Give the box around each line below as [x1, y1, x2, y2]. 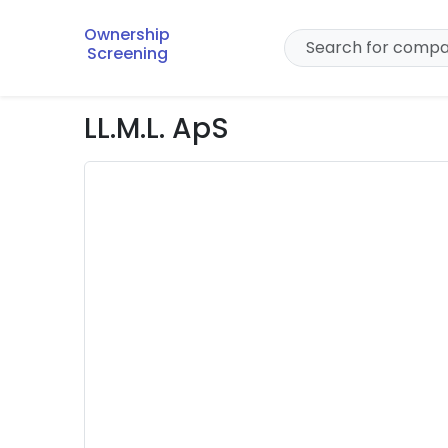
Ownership [84, 23, 170, 46]
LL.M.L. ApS [84, 109, 229, 148]
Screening [86, 42, 168, 65]
